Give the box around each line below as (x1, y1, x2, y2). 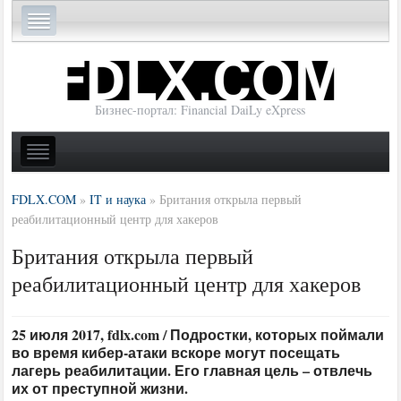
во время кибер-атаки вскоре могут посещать (12, 341, 341, 363)
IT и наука (90, 190, 147, 208)
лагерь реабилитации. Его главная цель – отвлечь (12, 359, 373, 380)
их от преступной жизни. (12, 377, 189, 398)
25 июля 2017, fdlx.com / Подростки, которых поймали (12, 323, 385, 345)
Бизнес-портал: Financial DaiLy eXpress (95, 101, 306, 119)
